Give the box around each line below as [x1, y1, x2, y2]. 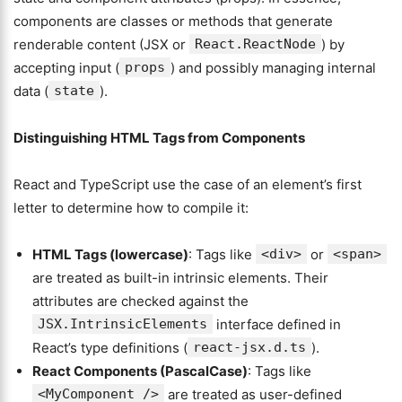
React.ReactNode [195, 36, 316, 52]
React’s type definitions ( [32, 339, 188, 356]
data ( [13, 83, 48, 100]
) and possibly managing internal [170, 59, 376, 76]
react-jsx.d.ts [193, 339, 306, 355]
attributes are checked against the [32, 293, 249, 310]
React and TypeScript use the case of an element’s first [13, 176, 362, 193]
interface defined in [213, 316, 341, 333]
